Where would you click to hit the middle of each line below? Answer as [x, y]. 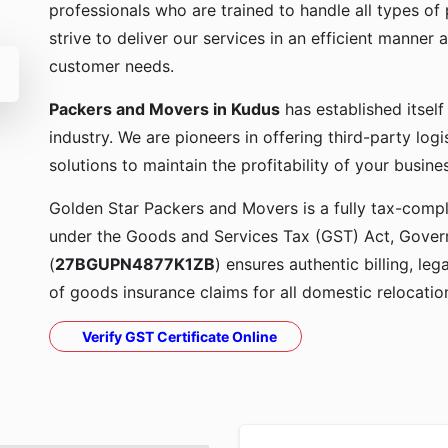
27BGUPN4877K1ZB [135, 264]
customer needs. [111, 66]
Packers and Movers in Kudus [164, 109]
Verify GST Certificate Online [179, 337]
